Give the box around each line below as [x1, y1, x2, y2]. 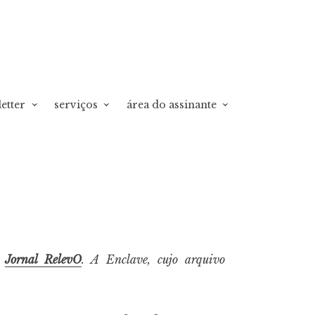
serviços [54, 98, 98, 111]
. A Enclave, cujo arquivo [82, 252, 226, 267]
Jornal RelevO [5, 252, 82, 267]
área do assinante [126, 98, 217, 111]
